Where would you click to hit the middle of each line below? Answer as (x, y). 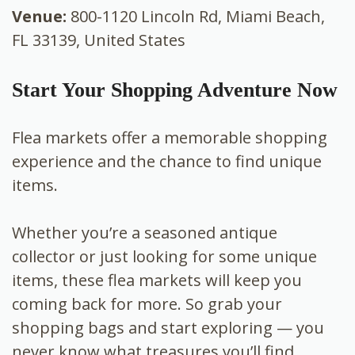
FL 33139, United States (99, 40)
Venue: (39, 17)
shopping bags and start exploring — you (168, 328)
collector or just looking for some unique (164, 257)
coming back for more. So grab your (147, 304)
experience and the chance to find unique (167, 162)
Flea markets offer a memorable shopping (170, 138)
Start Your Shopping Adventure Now (175, 90)
